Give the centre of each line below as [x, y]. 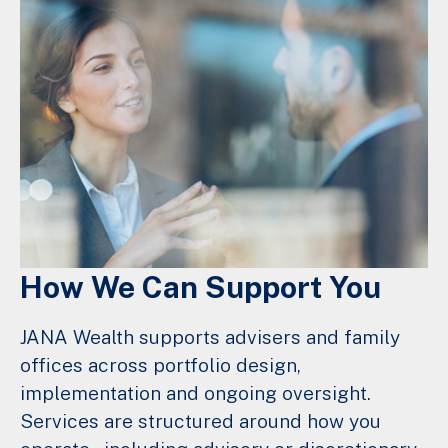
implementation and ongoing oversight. [195, 393]
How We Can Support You [200, 287]
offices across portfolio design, [160, 365]
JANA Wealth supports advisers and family [210, 337]
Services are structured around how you [200, 421]
